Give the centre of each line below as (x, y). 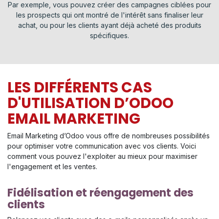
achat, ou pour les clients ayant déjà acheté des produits (109, 25)
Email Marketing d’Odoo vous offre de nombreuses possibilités (109, 136)
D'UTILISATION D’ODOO (90, 103)
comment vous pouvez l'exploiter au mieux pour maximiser (102, 156)
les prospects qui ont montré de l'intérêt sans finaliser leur (109, 15)
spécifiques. (109, 36)
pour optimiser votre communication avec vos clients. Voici (102, 146)
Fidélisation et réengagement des (100, 193)
